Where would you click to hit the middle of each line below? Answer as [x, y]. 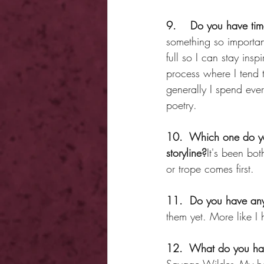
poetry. [181, 105]
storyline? [187, 152]
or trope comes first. [210, 168]
